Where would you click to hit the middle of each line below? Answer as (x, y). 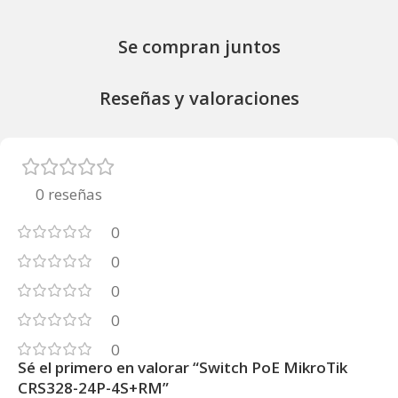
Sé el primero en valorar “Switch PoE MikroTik (183, 368)
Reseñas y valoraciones (199, 99)
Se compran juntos (199, 47)
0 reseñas (69, 195)
